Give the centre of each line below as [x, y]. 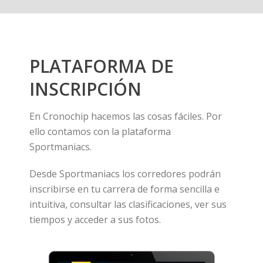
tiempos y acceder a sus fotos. [95, 219]
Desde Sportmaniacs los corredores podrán [125, 173]
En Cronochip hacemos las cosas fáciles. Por [126, 116]
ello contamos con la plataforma [100, 131]
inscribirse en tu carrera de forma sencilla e [124, 189]
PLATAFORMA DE [102, 66]
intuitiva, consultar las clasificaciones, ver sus [128, 204]
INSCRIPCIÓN [85, 89]
